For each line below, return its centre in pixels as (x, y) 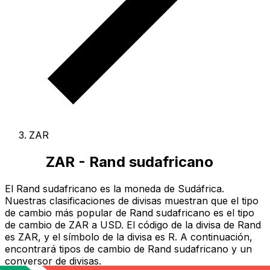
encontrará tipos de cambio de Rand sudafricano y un (128, 249)
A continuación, (216, 237)
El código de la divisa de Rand (194, 224)
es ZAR (21, 237)
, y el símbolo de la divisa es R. (109, 237)
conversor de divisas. (53, 261)
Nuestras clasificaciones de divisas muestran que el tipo (132, 200)
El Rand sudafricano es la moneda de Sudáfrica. (115, 188)
